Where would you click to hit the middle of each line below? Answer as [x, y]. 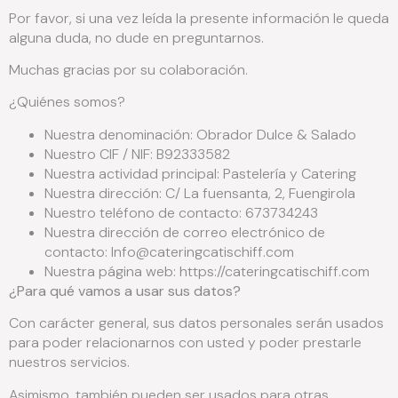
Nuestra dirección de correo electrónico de [185, 232]
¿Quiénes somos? [67, 102]
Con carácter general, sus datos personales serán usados [196, 323]
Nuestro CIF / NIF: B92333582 [137, 154]
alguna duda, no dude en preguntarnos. [136, 37]
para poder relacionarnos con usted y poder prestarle [185, 343]
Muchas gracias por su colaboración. [128, 69]
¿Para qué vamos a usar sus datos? [125, 291]
